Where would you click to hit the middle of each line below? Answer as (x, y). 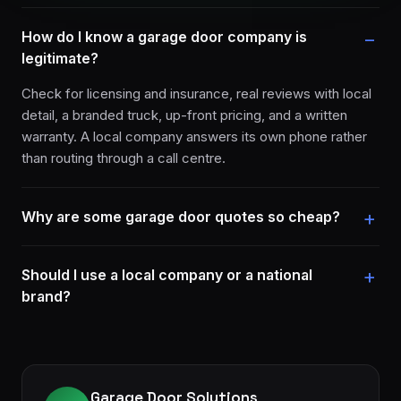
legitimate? (60, 58)
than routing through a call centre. (124, 158)
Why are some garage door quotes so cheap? (181, 216)
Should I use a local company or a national (167, 274)
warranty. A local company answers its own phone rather (194, 136)
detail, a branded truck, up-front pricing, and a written (184, 115)
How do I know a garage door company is (164, 36)
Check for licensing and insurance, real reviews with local (196, 93)
